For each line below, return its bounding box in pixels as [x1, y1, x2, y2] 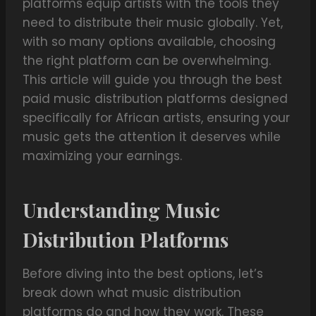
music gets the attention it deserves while [23, 128, 281, 146]
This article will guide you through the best [23, 71, 282, 89]
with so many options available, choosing [23, 33, 276, 51]
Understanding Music [23, 197, 220, 224]
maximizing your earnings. [23, 147, 182, 165]
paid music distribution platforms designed [23, 90, 288, 108]
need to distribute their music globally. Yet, [23, 14, 283, 32]
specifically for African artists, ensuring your [23, 109, 290, 127]
